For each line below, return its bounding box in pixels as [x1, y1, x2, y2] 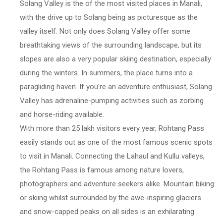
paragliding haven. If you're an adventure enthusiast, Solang [20, 82, 212, 91]
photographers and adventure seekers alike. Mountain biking [20, 179, 214, 188]
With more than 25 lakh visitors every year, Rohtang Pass [20, 123, 204, 133]
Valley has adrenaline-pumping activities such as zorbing [20, 96, 204, 105]
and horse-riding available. [20, 110, 104, 119]
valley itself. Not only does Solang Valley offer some [20, 26, 190, 36]
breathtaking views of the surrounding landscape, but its [20, 40, 202, 50]
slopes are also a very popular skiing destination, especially [20, 54, 211, 63]
